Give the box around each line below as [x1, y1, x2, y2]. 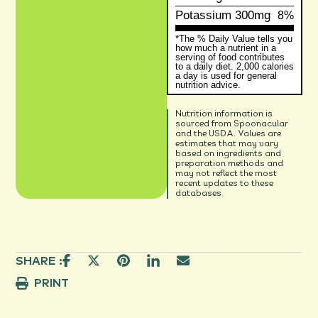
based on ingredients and [175, 149, 281, 158]
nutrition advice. [175, 79, 241, 90]
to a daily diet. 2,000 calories [175, 61, 294, 72]
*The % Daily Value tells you [175, 33, 292, 44]
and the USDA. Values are [175, 129, 281, 138]
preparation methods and [175, 159, 283, 168]
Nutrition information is [175, 109, 273, 119]
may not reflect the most [175, 169, 277, 178]
